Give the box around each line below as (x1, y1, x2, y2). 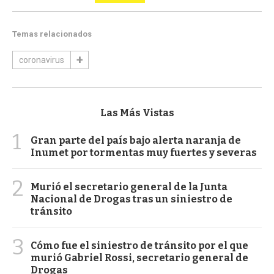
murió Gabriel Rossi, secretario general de (31, 251, 248, 264)
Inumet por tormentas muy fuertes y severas (31, 146, 257, 158)
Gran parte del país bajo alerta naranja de (31, 134, 241, 146)
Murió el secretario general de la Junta (31, 180, 228, 193)
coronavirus (19, 54, 64, 65)
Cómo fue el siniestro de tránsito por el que (31, 239, 248, 251)
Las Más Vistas (100, 106, 174, 119)
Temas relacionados (12, 29, 92, 39)
